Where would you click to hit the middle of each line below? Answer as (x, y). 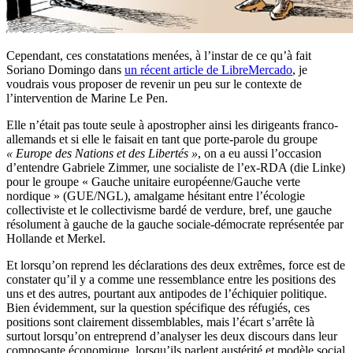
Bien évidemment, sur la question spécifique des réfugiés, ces (158, 307)
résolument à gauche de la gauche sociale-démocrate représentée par (175, 224)
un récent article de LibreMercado (208, 69)
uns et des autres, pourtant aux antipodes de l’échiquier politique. (167, 293)
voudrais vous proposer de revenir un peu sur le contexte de (154, 84)
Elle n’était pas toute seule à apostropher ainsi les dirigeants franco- (172, 124)
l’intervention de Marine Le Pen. (87, 98)
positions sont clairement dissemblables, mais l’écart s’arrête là (160, 321)
